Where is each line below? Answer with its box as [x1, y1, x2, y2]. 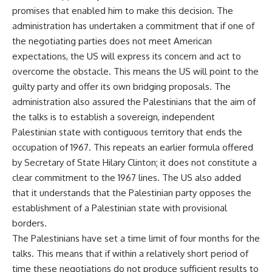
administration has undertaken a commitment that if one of [12, 20, 254, 32]
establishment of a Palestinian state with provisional [12, 202, 227, 214]
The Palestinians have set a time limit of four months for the [12, 233, 260, 244]
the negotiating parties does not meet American [12, 35, 212, 47]
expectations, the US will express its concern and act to [12, 50, 241, 62]
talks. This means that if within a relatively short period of [12, 248, 248, 259]
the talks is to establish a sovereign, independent [12, 111, 215, 123]
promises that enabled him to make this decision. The [12, 5, 233, 16]
